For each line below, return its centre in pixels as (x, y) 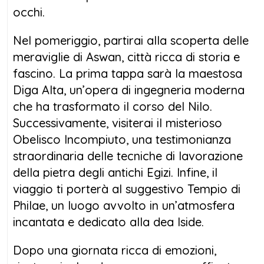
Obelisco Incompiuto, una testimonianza (122, 139)
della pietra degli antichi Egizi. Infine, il (115, 172)
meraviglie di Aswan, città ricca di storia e (126, 57)
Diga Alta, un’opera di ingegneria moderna (129, 90)
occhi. (29, 12)
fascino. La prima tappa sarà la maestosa (128, 73)
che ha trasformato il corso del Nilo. (113, 106)
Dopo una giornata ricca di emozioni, (115, 250)
